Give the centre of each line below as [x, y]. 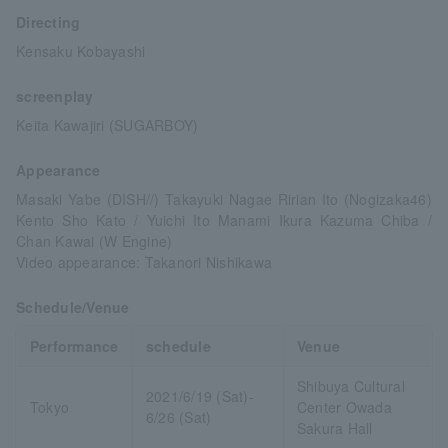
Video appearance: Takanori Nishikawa [144, 262]
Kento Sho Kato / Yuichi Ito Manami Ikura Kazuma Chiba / [224, 220]
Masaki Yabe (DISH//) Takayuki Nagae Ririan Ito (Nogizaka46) [224, 199]
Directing [48, 22]
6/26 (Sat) [178, 417]
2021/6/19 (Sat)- [199, 396]
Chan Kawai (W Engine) [94, 241]
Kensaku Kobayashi [81, 51]
